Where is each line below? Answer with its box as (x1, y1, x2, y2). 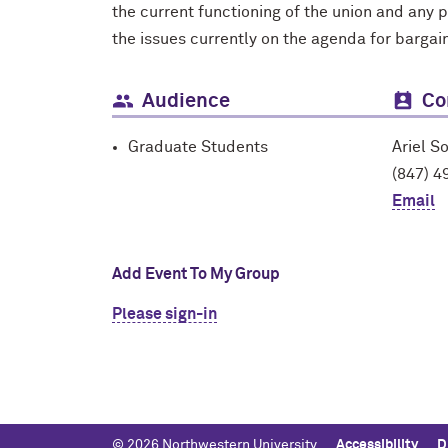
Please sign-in (112, 306, 217, 322)
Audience (142, 91, 230, 111)
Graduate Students (128, 139, 268, 155)
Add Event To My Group (112, 266, 280, 282)
